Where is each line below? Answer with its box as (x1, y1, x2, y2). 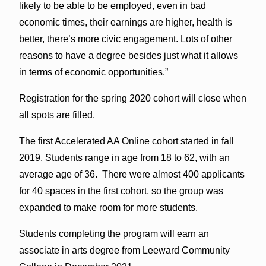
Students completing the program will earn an (18, 228, 209, 239)
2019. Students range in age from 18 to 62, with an (18, 152, 230, 163)
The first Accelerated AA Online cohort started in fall (18, 135, 234, 146)
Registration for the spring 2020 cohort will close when (18, 93, 246, 103)
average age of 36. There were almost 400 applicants (18, 169, 245, 179)
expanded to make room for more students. (18, 202, 198, 213)
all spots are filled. (18, 109, 95, 120)
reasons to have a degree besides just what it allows (18, 50, 238, 61)
